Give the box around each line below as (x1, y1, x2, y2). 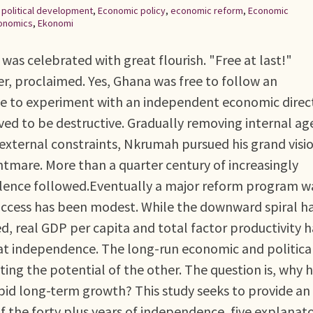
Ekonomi (38, 17, 73, 29)
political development (1, 4, 93, 17)
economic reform (170, 4, 243, 17)
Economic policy (98, 4, 166, 17)
